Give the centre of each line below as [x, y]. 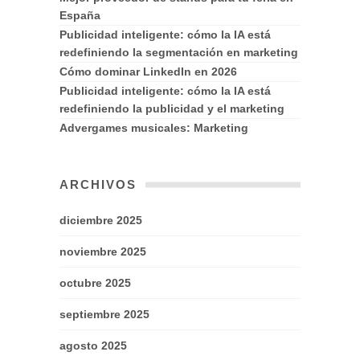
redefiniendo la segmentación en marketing [179, 53]
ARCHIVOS [98, 185]
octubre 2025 [95, 283]
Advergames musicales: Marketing [154, 128]
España [80, 16]
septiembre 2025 [104, 315]
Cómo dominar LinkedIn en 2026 [148, 72]
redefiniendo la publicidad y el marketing [172, 109]
